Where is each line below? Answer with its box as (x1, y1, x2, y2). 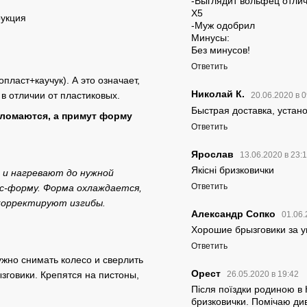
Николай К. (191, 88, 247, 100)
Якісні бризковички (191, 164, 274, 175)
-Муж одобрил (191, 20, 255, 32)
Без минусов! (191, 45, 250, 56)
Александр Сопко (191, 208, 278, 220)
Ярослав (191, 148, 236, 160)
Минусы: (191, 32, 230, 44)
